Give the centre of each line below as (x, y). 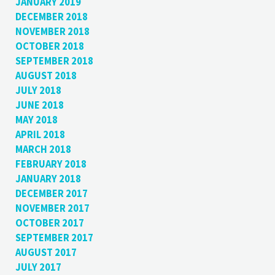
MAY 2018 (36, 120)
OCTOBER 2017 (49, 223)
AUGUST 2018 (46, 76)
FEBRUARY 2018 (51, 164)
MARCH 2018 (43, 149)
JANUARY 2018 (48, 179)
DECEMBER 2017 (51, 193)
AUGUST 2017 (46, 252)
